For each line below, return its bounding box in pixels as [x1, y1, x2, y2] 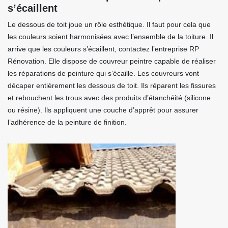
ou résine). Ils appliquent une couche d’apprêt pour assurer [8, 106, 198, 114]
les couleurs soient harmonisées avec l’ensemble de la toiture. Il [8, 33, 213, 41]
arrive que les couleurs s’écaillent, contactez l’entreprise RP [8, 45, 199, 53]
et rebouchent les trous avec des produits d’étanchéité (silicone [8, 94, 211, 102]
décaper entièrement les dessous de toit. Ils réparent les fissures [8, 81, 216, 90]
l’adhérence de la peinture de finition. [8, 118, 127, 126]
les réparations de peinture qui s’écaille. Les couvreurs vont [8, 69, 199, 77]
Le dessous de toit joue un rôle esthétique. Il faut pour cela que [8, 20, 211, 28]
